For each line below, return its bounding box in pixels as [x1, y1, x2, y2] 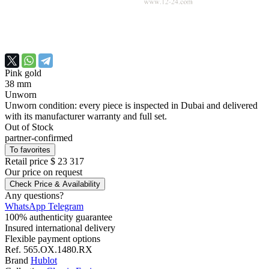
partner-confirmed [5, 133, 73, 144]
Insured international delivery [5, 223, 115, 234]
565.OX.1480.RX [23, 244, 92, 255]
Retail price [5, 156, 50, 167]
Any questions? [5, 190, 64, 201]
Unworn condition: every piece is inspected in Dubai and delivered [5, 100, 258, 111]
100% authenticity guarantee [5, 212, 112, 223]
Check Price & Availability [10, 180, 100, 189]
